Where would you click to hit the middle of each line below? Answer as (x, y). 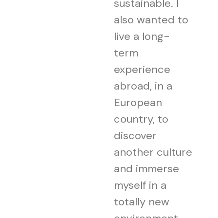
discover (135, 135)
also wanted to (151, 19)
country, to (141, 119)
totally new (142, 201)
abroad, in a (143, 86)
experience (142, 69)
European (138, 102)
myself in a (140, 185)
